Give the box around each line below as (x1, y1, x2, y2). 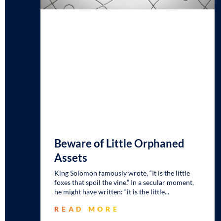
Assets (54, 151, 88, 165)
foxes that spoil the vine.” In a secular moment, (54, 178, 194, 187)
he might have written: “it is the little (54, 187, 165, 196)
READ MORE (54, 205, 120, 214)
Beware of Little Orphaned (54, 137, 185, 150)
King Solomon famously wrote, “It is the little (54, 169, 190, 178)
